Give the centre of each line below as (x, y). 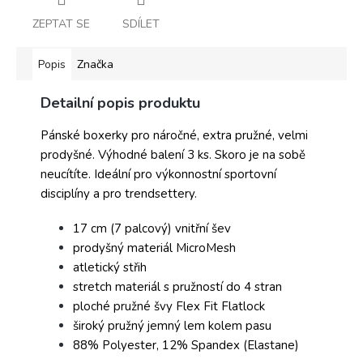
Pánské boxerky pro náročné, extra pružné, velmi (174, 135)
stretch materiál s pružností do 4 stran (177, 286)
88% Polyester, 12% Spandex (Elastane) (186, 345)
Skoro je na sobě (260, 154)
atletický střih (111, 267)
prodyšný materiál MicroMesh (154, 248)
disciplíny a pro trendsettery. (120, 193)
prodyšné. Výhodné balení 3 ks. (128, 154)
